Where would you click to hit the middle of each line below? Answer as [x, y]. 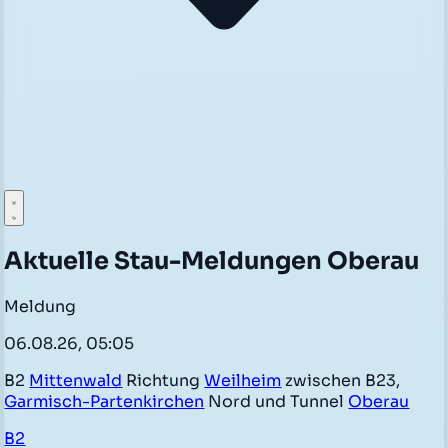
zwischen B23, [341, 380]
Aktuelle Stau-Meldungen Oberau [212, 260]
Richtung [163, 380]
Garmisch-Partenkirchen [104, 401]
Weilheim [243, 380]
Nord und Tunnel [276, 401]
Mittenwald [76, 380]
